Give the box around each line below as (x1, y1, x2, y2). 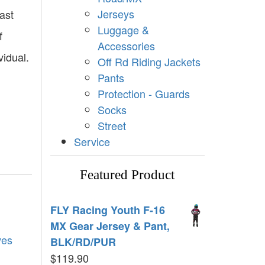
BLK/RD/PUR (50, 234, 116, 250)
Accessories (97, 37, 155, 53)
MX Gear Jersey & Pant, (50, 218, 170, 234)
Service (73, 133, 110, 149)
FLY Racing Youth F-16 (50, 202, 165, 218)
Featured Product (80, 167, 175, 182)
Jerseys (97, 5, 134, 21)
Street (97, 117, 126, 133)
